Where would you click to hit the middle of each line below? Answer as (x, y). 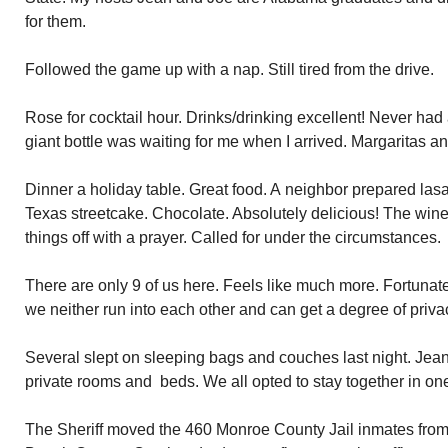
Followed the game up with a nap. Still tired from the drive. (229, 69)
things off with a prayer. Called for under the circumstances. (233, 237)
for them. (55, 21)
